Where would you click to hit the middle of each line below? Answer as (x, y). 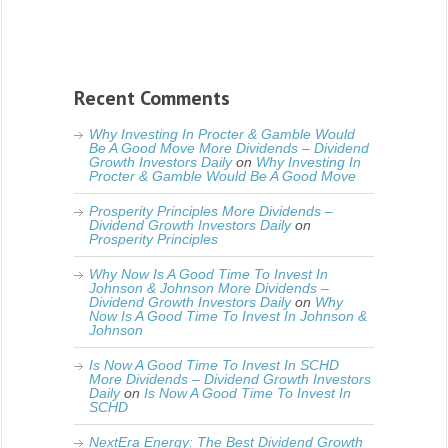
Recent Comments (152, 98)
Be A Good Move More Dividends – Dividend (229, 148)
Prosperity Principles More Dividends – (211, 211)
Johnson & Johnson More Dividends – (209, 288)
